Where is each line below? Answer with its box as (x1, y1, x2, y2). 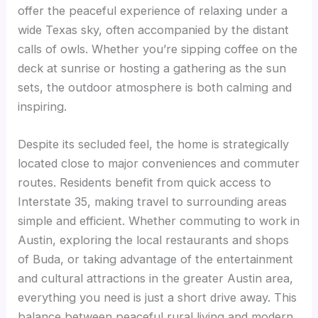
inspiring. (18, 99, 67, 114)
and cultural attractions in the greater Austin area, (18, 271, 294, 286)
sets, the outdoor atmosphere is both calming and (18, 79, 292, 94)
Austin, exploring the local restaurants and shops (18, 233, 290, 248)
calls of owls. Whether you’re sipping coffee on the (18, 41, 298, 56)
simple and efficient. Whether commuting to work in (18, 214, 300, 229)
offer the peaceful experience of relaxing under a (18, 3, 288, 18)
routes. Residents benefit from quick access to (18, 175, 272, 190)
